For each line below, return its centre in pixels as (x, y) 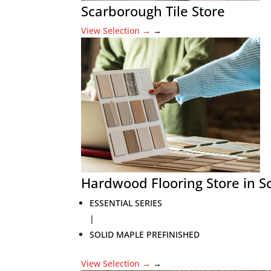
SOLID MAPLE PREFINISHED (145, 234)
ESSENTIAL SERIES (126, 203)
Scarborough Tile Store (153, 11)
